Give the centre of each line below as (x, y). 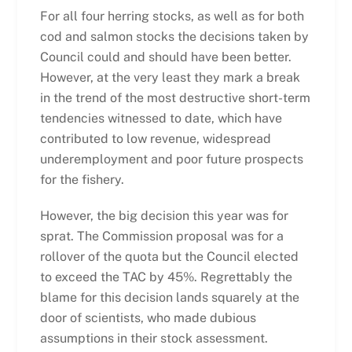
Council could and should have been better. (165, 57)
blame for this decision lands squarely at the (169, 298)
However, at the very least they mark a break (170, 77)
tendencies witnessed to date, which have (161, 118)
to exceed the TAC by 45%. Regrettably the (166, 277)
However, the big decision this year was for (164, 216)
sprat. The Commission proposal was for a (161, 236)
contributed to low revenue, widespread (155, 138)
